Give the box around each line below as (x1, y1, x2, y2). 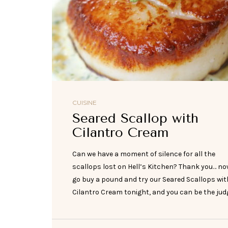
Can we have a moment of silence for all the (72, 150, 215, 159)
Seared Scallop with (72, 110, 198, 127)
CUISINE (72, 99, 97, 107)
